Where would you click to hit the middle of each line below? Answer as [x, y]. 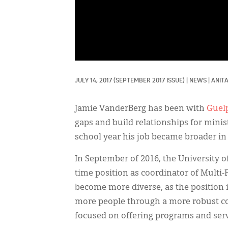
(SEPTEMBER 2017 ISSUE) [149, 81]
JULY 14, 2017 [93, 81]
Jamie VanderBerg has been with [141, 109]
